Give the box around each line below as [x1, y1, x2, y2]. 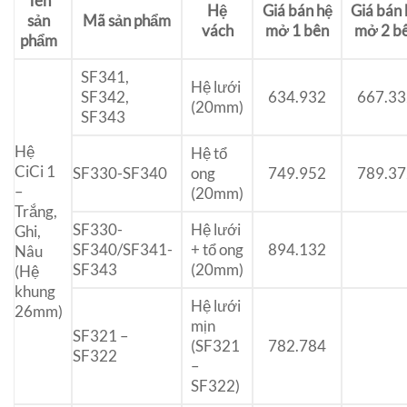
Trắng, [15, 202, 57, 222]
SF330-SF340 [73, 164, 167, 184]
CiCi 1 [15, 162, 55, 182]
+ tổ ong [190, 240, 243, 260]
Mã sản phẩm [83, 11, 171, 31]
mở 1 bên [265, 21, 329, 41]
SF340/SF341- [73, 240, 173, 260]
